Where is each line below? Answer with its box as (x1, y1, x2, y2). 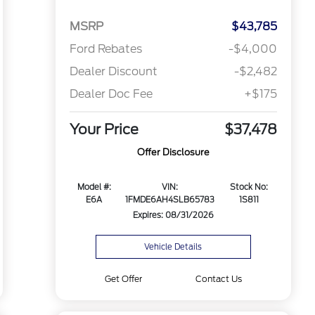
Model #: (77, 182, 111, 193)
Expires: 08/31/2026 (132, 210, 214, 221)
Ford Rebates (69, 42, 142, 56)
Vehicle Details (144, 242, 202, 252)
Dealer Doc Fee (69, 87, 153, 101)
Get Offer (105, 274, 143, 284)
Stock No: (229, 182, 268, 193)
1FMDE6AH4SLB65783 (124, 195, 214, 205)
